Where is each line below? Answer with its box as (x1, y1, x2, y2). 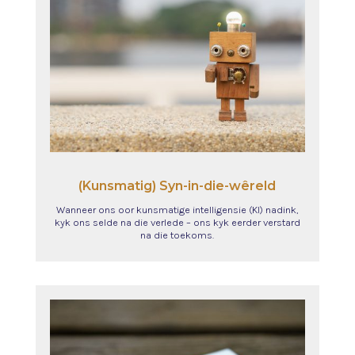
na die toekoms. (140, 228, 215, 241)
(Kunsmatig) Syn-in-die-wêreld (78, 177, 277, 193)
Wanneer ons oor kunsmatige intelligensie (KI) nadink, (56, 203, 299, 216)
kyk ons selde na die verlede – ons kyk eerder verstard (54, 216, 300, 228)
